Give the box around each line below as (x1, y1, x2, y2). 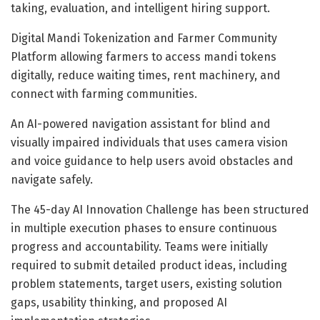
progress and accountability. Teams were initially (11, 239, 268, 254)
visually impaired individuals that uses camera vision (11, 135, 288, 149)
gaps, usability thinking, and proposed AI (11, 295, 227, 309)
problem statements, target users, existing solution (11, 276, 282, 291)
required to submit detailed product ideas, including (11, 258, 287, 272)
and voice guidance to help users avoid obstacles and (11, 154, 294, 168)
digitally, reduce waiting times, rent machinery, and (11, 68, 281, 82)
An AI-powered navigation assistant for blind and (11, 116, 271, 131)
